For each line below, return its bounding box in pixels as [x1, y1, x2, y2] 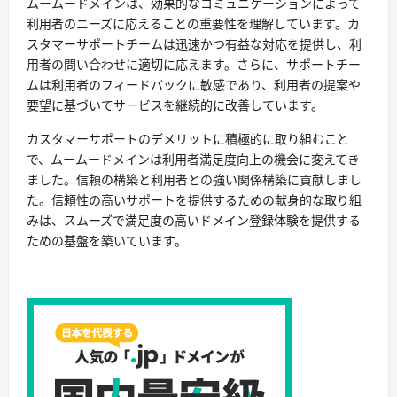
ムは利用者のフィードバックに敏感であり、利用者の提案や [27, 76, 361, 93]
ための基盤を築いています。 [27, 232, 187, 249]
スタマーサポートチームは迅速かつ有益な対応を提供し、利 [27, 35, 362, 52]
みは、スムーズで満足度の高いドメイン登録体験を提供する [27, 212, 361, 229]
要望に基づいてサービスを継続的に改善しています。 [27, 97, 323, 113]
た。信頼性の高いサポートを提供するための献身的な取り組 [27, 191, 362, 208]
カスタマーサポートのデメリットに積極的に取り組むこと [27, 130, 349, 147]
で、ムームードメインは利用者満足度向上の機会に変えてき [27, 151, 360, 167]
